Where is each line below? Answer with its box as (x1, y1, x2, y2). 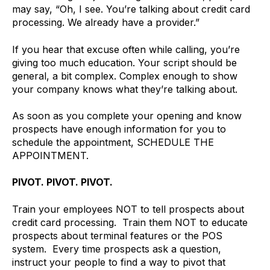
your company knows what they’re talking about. (12, 83, 237, 95)
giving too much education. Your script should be (12, 56, 237, 69)
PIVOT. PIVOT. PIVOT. (12, 176, 113, 189)
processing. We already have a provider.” (12, 16, 199, 29)
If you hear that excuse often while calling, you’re (12, 43, 240, 55)
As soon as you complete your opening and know (12, 109, 242, 122)
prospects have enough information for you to (12, 122, 226, 135)
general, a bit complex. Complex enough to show (12, 69, 237, 82)
